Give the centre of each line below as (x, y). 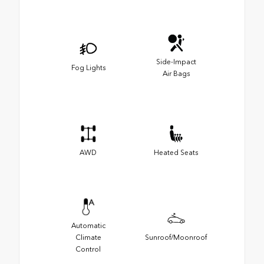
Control (88, 250)
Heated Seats (176, 153)
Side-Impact (176, 62)
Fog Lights (88, 68)
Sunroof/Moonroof (176, 238)
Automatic (88, 226)
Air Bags (176, 74)
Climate (88, 238)
